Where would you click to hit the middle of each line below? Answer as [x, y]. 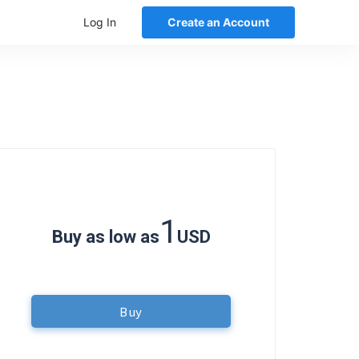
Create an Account [218, 22]
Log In [100, 22]
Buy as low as [105, 237]
